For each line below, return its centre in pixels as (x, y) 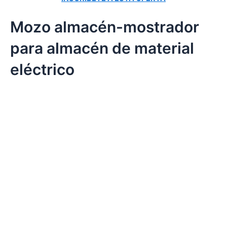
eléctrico (42, 70)
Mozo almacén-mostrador (105, 27)
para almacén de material (102, 48)
